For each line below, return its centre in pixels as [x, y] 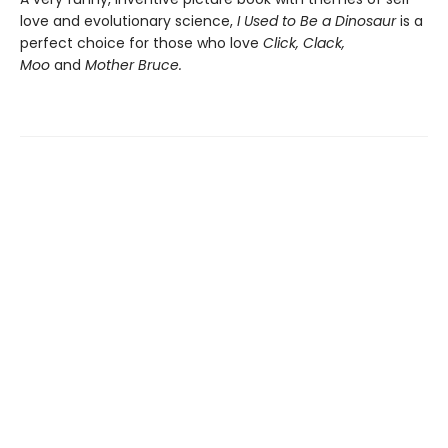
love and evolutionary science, [128, 21]
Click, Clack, [304, 43]
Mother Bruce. [135, 65]
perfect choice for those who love [141, 43]
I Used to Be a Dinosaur [318, 21]
